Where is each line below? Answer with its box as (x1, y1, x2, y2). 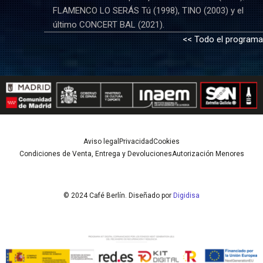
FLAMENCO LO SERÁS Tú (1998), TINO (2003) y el (52, 5, 244, 16)
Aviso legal (83, 137, 119, 146)
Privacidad (119, 137, 153, 146)
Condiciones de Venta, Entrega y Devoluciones (19, 150, 172, 159)
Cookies (153, 137, 180, 146)
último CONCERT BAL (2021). (52, 19, 164, 31)
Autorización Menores (171, 150, 244, 159)
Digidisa (173, 191, 200, 200)
